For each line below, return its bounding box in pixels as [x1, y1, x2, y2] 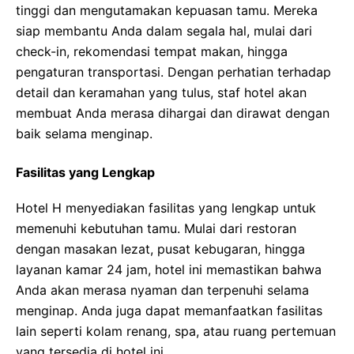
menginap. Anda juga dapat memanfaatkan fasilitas [16, 303, 322, 318]
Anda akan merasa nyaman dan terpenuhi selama [16, 282, 309, 298]
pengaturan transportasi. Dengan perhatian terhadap [16, 64, 331, 80]
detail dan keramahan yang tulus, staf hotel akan [16, 85, 307, 100]
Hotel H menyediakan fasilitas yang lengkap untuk [16, 200, 316, 216]
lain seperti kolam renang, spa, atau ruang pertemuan [16, 323, 336, 339]
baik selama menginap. [16, 126, 153, 141]
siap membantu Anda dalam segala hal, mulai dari [16, 23, 312, 39]
